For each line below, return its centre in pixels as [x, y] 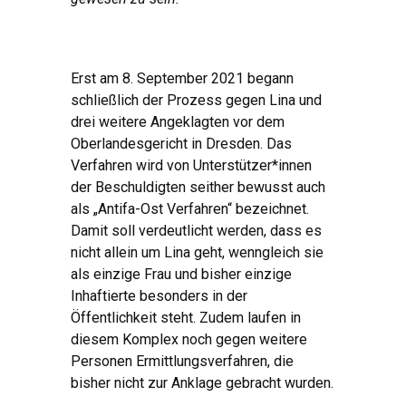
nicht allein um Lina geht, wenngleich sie [197, 253]
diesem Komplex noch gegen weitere [189, 340]
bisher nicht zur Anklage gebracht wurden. [202, 383]
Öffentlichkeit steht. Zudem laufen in [186, 318]
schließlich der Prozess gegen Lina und [196, 101]
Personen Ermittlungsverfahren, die [182, 362]
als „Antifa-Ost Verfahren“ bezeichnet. [190, 209]
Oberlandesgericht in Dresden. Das [181, 144]
